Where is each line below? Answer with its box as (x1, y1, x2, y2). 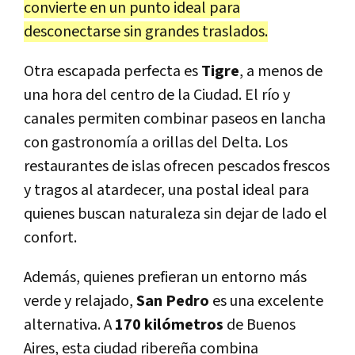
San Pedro (136, 290, 209, 311)
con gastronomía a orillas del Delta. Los (24, 132, 288, 153)
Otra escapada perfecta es (24, 60, 201, 82)
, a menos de (239, 60, 323, 82)
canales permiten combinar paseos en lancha (24, 108, 326, 129)
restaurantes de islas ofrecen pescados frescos (24, 155, 330, 177)
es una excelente (209, 290, 323, 311)
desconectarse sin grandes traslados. (24, 21, 268, 42)
